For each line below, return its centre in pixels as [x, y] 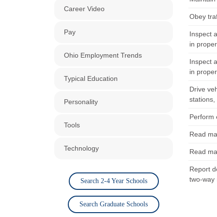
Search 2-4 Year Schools [114, 181]
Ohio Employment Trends [103, 55]
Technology [81, 148]
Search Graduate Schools [114, 204]
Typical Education [91, 78]
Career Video [84, 9]
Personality [81, 102]
